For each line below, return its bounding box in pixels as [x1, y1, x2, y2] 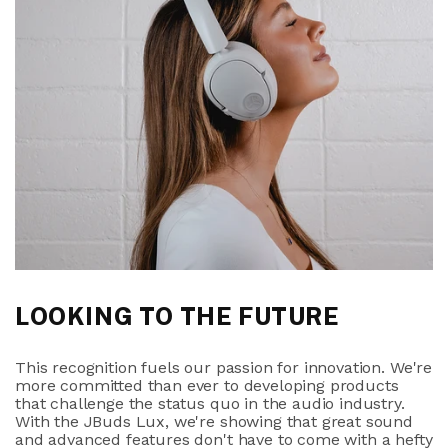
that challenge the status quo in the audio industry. [15, 394, 405, 413]
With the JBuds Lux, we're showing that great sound [15, 412, 413, 431]
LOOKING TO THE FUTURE [15, 302, 340, 331]
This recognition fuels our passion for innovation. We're [15, 358, 433, 377]
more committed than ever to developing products [15, 376, 399, 395]
